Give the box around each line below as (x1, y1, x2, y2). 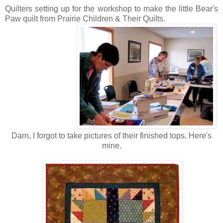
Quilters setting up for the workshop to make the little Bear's (5, 4, 218, 13)
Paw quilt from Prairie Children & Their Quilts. (5, 14, 165, 23)
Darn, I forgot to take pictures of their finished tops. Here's (11, 131, 212, 140)
